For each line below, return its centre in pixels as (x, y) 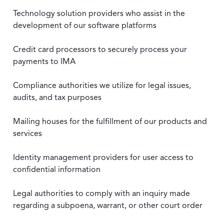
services (27, 133)
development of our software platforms (85, 25)
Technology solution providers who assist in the (99, 13)
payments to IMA (44, 61)
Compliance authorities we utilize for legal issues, (102, 85)
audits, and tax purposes (57, 97)
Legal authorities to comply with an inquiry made (101, 193)
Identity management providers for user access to (103, 157)
